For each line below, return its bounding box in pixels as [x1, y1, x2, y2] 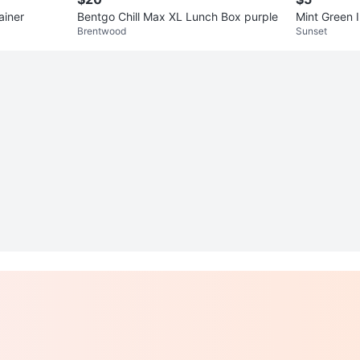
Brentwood [77, 25, 126, 38]
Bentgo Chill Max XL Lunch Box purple [77, 10, 278, 24]
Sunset [296, 25, 327, 38]
